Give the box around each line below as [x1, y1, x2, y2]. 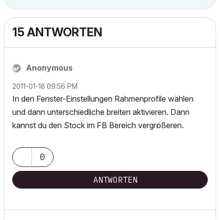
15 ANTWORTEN [12, 25, 102, 39]
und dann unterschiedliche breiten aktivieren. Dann [12, 107, 190, 117]
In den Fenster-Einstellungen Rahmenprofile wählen [12, 94, 193, 104]
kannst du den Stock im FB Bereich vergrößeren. [12, 120, 184, 130]
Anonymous [26, 63, 73, 73]
